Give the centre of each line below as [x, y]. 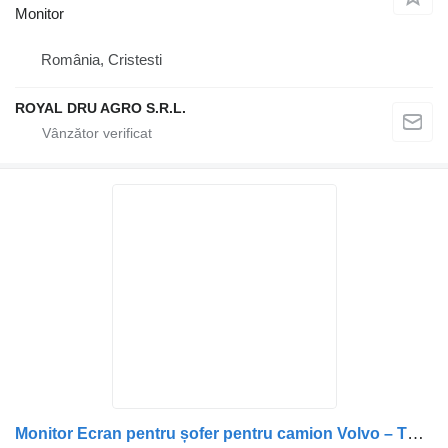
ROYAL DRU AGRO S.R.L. [100, 108]
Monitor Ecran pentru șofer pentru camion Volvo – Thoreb [415, 433]
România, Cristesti [101, 59]
